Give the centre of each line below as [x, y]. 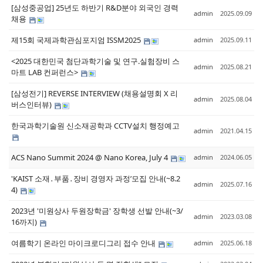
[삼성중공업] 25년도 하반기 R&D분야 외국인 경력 [95, 8]
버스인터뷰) [32, 105]
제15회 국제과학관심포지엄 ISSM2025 [77, 40]
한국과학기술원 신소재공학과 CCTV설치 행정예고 [95, 126]
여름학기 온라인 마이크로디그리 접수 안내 [84, 243]
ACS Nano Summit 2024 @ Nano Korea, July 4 [90, 158]
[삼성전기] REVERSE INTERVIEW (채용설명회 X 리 [95, 94]
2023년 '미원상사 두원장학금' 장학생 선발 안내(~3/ [62, 211]
